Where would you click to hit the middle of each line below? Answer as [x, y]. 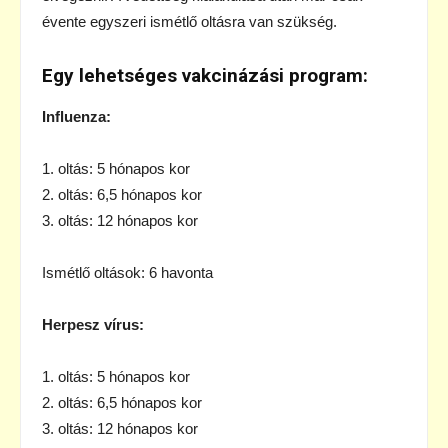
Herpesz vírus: [93, 324]
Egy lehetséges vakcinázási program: [205, 75]
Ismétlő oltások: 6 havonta [127, 272]
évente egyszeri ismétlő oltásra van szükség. [189, 21]
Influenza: [76, 116]
